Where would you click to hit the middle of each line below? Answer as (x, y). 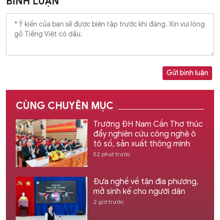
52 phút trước (112, 154)
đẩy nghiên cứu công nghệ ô (144, 134)
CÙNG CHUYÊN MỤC (65, 106)
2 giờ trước (108, 202)
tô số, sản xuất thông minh (141, 144)
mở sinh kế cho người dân (139, 192)
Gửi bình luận (187, 73)
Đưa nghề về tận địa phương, (146, 182)
